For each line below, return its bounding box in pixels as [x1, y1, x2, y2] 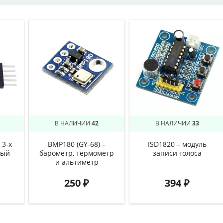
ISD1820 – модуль [148, 140, 207, 149]
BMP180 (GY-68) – [48, 140, 106, 149]
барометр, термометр [39, 149, 114, 158]
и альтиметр [55, 158, 99, 167]
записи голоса [153, 149, 202, 158]
